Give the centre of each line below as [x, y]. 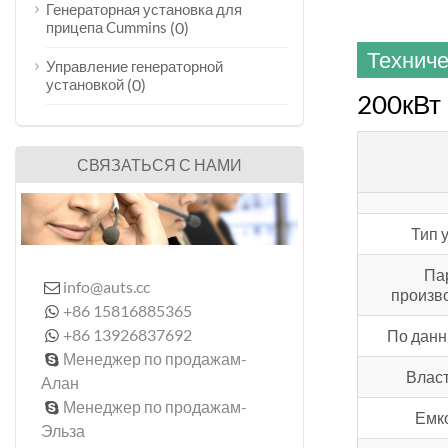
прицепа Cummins [106, 27]
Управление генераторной [134, 66]
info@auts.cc [107, 287]
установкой [85, 84]
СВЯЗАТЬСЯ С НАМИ [160, 164]
